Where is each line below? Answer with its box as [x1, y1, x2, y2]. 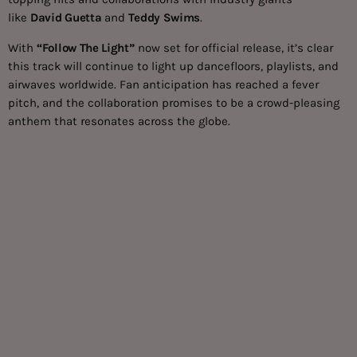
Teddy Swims [128, 10, 201, 25]
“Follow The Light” [37, 40, 135, 55]
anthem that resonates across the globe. [8, 113, 230, 128]
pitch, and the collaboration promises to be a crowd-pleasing [8, 95, 339, 110]
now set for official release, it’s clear [134, 40, 333, 55]
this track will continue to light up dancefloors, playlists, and [8, 58, 339, 73]
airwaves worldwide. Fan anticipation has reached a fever [8, 76, 319, 92]
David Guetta [30, 10, 102, 25]
